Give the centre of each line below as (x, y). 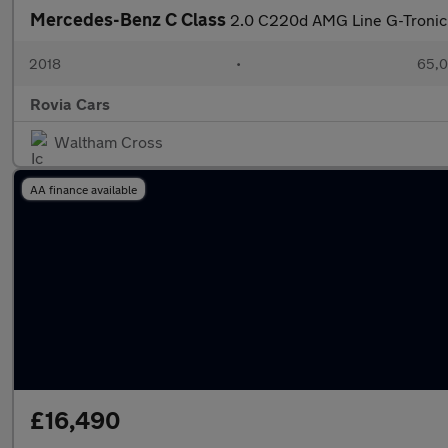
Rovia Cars (70, 103)
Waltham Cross (108, 141)
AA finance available (83, 189)
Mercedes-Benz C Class (130, 19)
